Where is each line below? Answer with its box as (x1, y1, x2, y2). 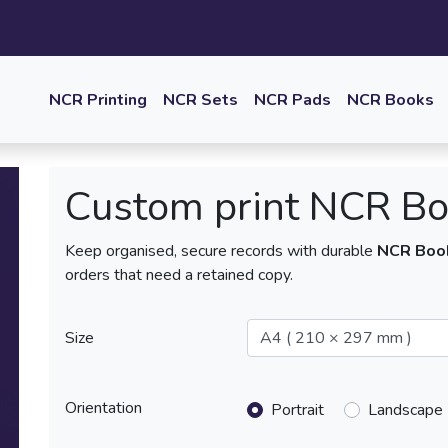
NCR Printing (49, 88, 147, 111)
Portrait (271, 399, 324, 421)
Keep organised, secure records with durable (65, 240, 377, 262)
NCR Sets (163, 88, 238, 111)
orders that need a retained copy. (65, 264, 293, 286)
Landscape (368, 399, 443, 421)
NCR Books (347, 88, 434, 111)
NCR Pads (254, 88, 331, 111)
